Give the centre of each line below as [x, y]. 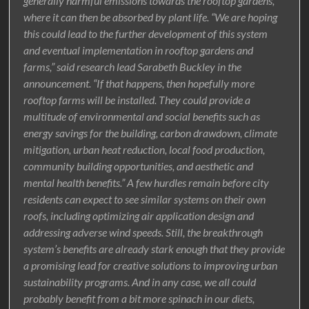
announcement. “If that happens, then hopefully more [139, 83]
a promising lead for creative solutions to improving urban [151, 266]
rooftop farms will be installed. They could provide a [137, 100]
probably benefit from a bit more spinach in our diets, [139, 299]
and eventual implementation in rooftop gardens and [139, 50]
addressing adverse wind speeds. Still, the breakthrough [143, 232]
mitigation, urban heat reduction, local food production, [144, 150]
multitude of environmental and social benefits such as [142, 117]
